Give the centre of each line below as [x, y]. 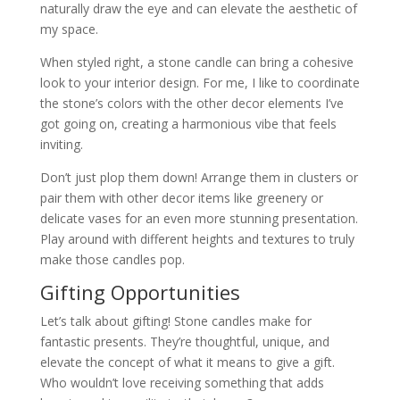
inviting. [61, 144]
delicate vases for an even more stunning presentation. [199, 218]
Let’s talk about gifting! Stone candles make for [175, 321]
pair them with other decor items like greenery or [181, 197]
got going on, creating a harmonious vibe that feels [188, 123]
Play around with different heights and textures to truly [197, 238]
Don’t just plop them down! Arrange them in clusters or [199, 177]
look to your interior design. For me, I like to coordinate [200, 82]
